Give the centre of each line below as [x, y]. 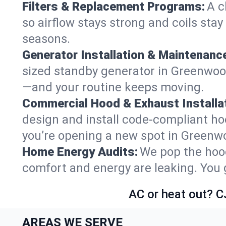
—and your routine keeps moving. [113, 87]
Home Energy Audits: [80, 152]
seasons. [46, 39]
